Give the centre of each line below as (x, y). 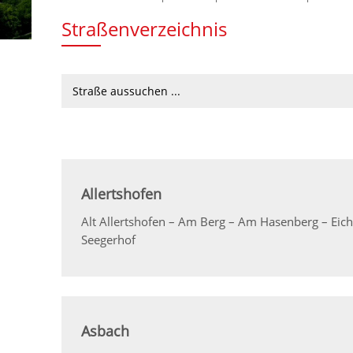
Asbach (106, 331)
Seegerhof (109, 240)
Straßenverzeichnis (145, 30)
